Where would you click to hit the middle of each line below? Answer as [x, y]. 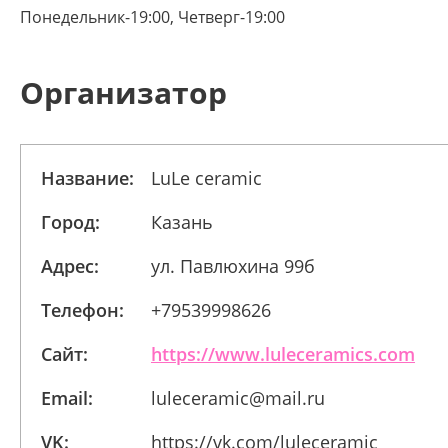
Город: [70, 222]
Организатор [123, 92]
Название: [87, 178]
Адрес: [70, 266]
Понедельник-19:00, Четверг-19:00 [152, 17]
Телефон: [82, 310]
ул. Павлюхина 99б [233, 266]
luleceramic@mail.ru [238, 398]
